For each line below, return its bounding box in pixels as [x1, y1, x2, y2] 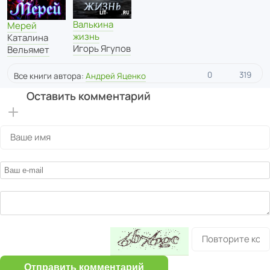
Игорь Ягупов [73, 42, 131, 55]
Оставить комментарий [26, 89, 151, 104]
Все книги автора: [14, 71, 86, 82]
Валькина [73, 18, 113, 31]
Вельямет [7, 43, 49, 57]
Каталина [7, 31, 48, 45]
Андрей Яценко [86, 71, 146, 82]
